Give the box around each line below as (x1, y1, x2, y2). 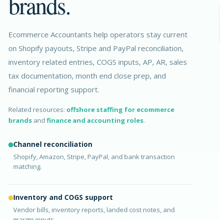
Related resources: (8, 105, 66, 114)
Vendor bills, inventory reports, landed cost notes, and (13, 205, 175, 215)
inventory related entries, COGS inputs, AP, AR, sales (8, 57, 187, 67)
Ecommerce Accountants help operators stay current (8, 29, 188, 40)
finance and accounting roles (47, 116, 143, 125)
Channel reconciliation (13, 139, 92, 149)
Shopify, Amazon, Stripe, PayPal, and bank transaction (13, 152, 175, 162)
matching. (13, 162, 42, 171)
